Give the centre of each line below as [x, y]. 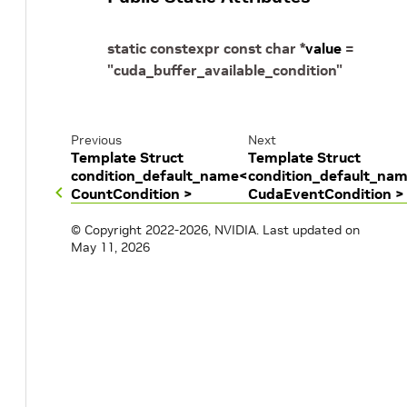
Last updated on [311, 230]
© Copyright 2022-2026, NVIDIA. [165, 230]
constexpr [185, 48]
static [127, 48]
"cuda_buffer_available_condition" [225, 70]
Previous [96, 140]
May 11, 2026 [110, 247]
